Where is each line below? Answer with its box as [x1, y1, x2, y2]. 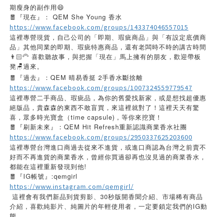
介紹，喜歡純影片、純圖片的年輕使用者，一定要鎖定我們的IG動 [10, 201, 207, 211]
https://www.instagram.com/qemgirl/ [10, 182, 134, 191]
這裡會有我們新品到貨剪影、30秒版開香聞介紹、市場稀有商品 [10, 192, 203, 201]
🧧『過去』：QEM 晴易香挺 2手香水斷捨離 [10, 73, 143, 82]
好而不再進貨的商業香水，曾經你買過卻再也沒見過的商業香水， [10, 152, 206, 161]
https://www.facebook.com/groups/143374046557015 [10, 22, 188, 31]
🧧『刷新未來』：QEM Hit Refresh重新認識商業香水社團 [10, 122, 187, 131]
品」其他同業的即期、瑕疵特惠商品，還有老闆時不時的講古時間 [10, 42, 206, 51]
